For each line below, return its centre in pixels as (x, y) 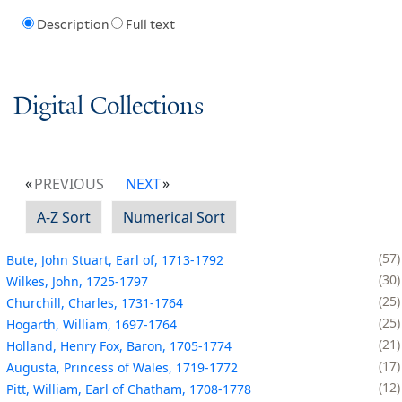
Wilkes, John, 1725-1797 (77, 281)
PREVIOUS (69, 184)
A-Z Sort (64, 217)
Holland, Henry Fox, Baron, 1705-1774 (119, 345)
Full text (150, 25)
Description (72, 25)
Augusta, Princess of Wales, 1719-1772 (122, 367)
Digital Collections (109, 107)
